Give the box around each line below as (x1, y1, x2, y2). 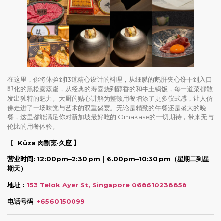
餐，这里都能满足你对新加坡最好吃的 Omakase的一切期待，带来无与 (7, 112, 214, 121)
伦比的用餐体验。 (7, 122, 59, 130)
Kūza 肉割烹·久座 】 (18, 138, 80, 147)
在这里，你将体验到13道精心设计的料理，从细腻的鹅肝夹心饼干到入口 (7, 75, 212, 83)
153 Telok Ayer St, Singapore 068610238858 (27, 181, 187, 189)
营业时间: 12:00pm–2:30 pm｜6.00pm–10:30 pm (7, 155, 171, 163)
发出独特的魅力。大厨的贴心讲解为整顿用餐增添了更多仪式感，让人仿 (7, 94, 213, 102)
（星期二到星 (171, 155, 209, 163)
